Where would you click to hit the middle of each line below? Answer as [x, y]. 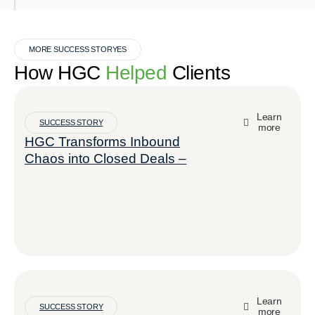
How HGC [60, 73]
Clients [198, 73]
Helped [136, 73]
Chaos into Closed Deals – [105, 159]
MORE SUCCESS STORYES [78, 49]
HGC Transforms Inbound [102, 142]
